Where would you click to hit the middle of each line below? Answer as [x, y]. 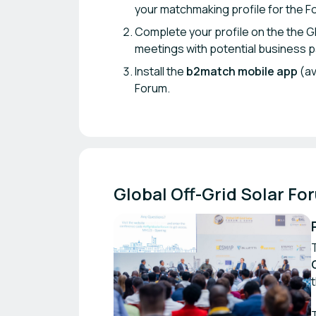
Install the [160, 71]
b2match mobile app [242, 71]
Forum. [152, 88]
